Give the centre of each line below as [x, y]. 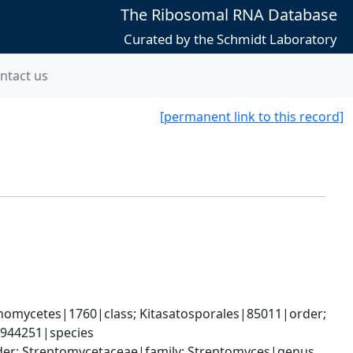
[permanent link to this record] [252, 117]
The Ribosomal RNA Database [229, 15]
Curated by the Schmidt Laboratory [230, 39]
